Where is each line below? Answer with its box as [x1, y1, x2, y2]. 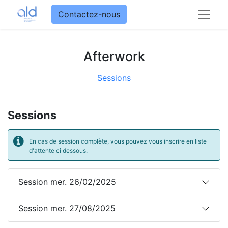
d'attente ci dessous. [29, 147, 88, 154]
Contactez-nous [58, 9, 121, 19]
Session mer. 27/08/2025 [18, 203, 116, 213]
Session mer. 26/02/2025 [18, 177, 116, 187]
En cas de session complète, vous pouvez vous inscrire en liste [29, 137, 207, 145]
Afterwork [83, 49, 145, 64]
